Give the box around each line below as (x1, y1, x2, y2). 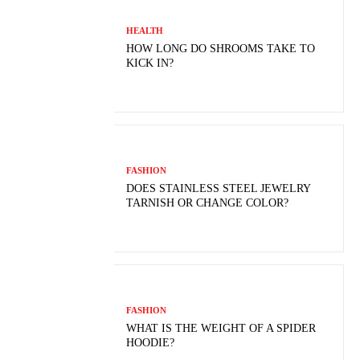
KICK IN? (126, 56, 174, 69)
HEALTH (126, 25, 164, 35)
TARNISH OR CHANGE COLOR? (126, 196, 289, 209)
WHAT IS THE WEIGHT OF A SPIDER (126, 321, 317, 334)
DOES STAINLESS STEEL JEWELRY (126, 182, 312, 194)
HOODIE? (126, 336, 175, 349)
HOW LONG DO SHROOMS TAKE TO (126, 42, 316, 55)
